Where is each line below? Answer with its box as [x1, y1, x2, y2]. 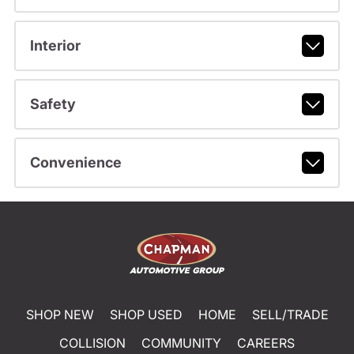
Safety [29, 96, 76, 113]
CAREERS [237, 335, 295, 352]
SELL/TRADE [251, 307, 329, 323]
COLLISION [59, 335, 126, 352]
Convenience [29, 154, 122, 171]
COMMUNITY [141, 335, 221, 352]
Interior [29, 37, 81, 55]
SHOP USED [109, 307, 183, 323]
